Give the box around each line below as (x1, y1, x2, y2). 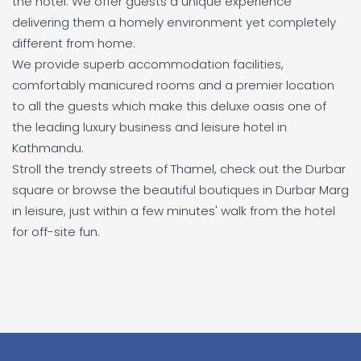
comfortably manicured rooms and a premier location (12, 76, 334, 93)
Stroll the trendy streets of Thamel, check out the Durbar (12, 160, 346, 177)
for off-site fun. (12, 222, 100, 240)
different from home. (12, 34, 135, 52)
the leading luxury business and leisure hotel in (12, 118, 287, 135)
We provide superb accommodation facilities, (12, 55, 284, 73)
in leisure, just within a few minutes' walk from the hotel (12, 201, 335, 219)
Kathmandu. (12, 139, 84, 156)
